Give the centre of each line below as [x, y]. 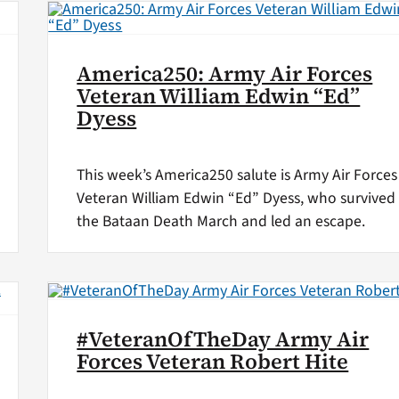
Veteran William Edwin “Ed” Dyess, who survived [236, 198]
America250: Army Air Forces [225, 74]
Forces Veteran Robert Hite [213, 361]
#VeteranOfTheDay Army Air [223, 339]
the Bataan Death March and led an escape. [221, 221]
